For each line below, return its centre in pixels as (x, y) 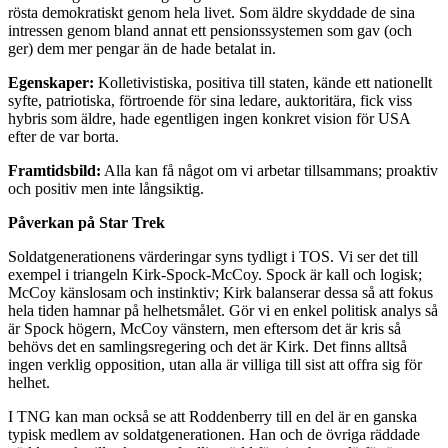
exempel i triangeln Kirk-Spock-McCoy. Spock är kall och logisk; (215, 275)
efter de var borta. (63, 137)
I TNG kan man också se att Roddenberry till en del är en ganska (212, 417)
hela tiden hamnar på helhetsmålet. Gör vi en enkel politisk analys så (223, 311)
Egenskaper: (51, 83)
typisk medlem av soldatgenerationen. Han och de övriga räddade (214, 435)
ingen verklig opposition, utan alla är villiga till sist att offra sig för (215, 365)
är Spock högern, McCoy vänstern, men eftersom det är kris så (204, 329)
